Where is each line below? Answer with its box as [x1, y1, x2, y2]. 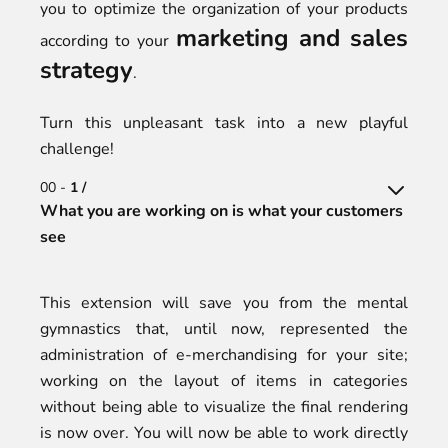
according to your [40, 30, 176, 52]
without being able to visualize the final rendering [40, 396, 408, 418]
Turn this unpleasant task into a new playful [40, 112, 408, 134]
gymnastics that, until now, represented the [40, 318, 408, 340]
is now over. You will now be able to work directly [40, 422, 408, 444]
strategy [40, 54, 133, 86]
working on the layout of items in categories [40, 370, 408, 392]
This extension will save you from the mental [40, 292, 408, 314]
